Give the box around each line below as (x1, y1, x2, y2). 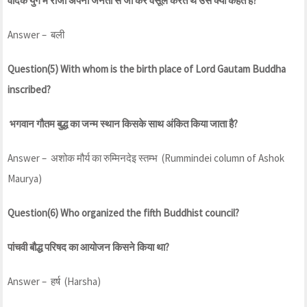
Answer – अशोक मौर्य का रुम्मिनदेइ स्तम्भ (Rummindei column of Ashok (8, 151, 284, 164)
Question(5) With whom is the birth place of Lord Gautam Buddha (8, 62, 286, 75)
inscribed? (8, 82, 51, 96)
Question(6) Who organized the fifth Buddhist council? (8, 206, 239, 219)
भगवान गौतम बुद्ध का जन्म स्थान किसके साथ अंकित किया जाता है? (8, 116, 238, 130)
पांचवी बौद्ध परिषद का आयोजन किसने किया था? (8, 240, 169, 254)
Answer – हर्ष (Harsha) (8, 274, 101, 288)
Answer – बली (8, 27, 64, 41)
